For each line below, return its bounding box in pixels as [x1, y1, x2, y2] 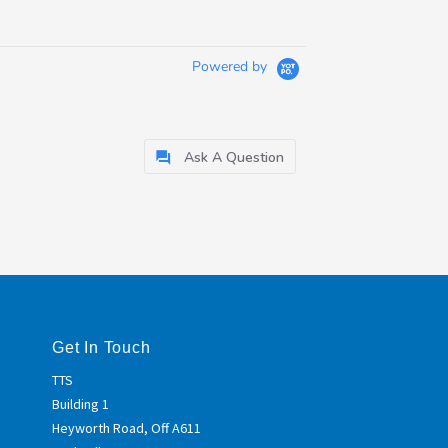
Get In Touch [52, 339, 151, 356]
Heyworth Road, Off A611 [52, 418, 202, 437]
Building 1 [52, 394, 110, 413]
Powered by [192, 57, 271, 77]
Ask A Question [184, 148, 284, 167]
